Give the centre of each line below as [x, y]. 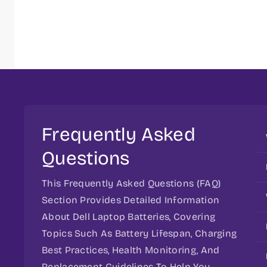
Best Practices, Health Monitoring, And [131, 250]
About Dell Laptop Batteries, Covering [129, 216]
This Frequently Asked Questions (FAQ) [131, 183]
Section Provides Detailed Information [131, 200]
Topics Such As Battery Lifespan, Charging [139, 233]
